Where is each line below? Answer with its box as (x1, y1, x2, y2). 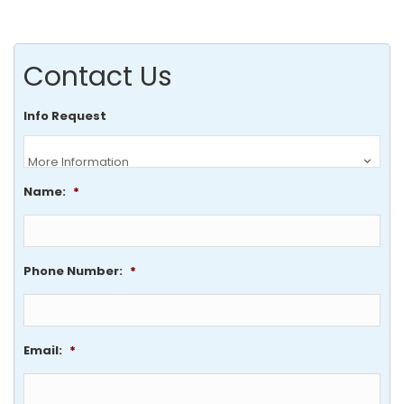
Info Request (23, 107, 106, 124)
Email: (23, 342, 62, 359)
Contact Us (23, 58, 172, 96)
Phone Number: (23, 262, 123, 280)
